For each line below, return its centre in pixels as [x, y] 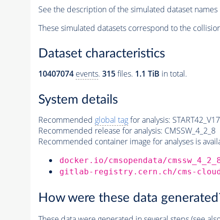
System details [78, 100]
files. [125, 74]
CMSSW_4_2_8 [190, 131]
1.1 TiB [147, 74]
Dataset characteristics [101, 54]
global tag [111, 120]
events [87, 74]
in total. [173, 74]
